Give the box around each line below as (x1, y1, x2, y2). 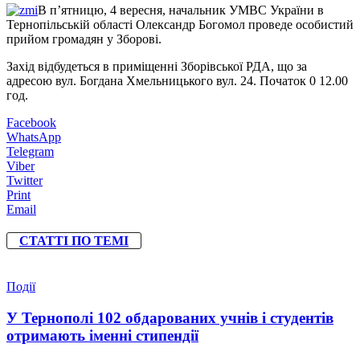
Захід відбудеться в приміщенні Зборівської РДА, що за (6, 59, 307, 73)
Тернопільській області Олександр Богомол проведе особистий (6, 17, 354, 31)
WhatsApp (6, 129, 61, 144)
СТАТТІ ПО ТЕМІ (19, 234, 129, 248)
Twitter (6, 173, 43, 187)
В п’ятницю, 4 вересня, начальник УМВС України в (38, 2, 324, 17)
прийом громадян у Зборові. (6, 31, 162, 46)
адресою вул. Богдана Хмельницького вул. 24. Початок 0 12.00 (6, 73, 348, 88)
